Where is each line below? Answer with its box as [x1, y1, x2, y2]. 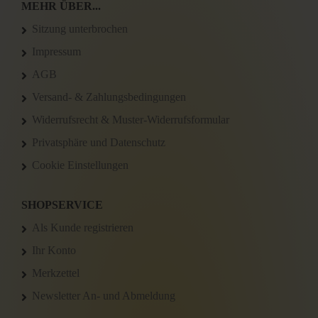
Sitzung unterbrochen [32, 23, 128, 35]
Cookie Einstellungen [32, 159, 128, 171]
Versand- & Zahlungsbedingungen [32, 91, 186, 103]
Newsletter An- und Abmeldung [32, 290, 175, 302]
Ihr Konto [32, 244, 76, 256]
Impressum [32, 45, 81, 57]
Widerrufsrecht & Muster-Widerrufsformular [32, 114, 229, 126]
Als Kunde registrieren [32, 221, 133, 234]
